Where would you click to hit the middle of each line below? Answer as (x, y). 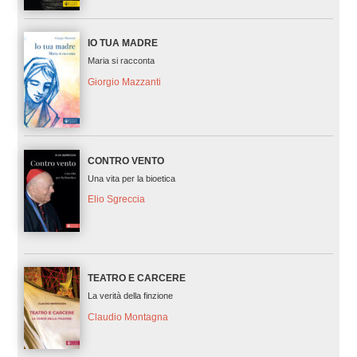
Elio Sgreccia (116, 200)
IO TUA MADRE (122, 43)
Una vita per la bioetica (131, 178)
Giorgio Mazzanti (124, 82)
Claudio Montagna (127, 317)
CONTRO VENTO (126, 161)
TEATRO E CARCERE (136, 278)
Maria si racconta (121, 61)
